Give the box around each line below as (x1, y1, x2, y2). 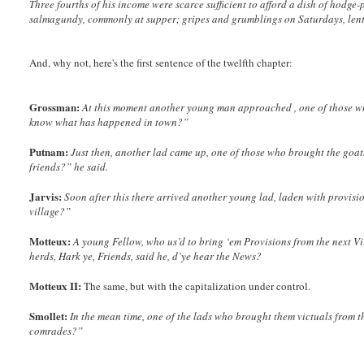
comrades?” (29, 323, 84, 339)
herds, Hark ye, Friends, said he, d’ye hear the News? (29, 249, 262, 264)
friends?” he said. (29, 159, 109, 175)
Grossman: (29, 99, 80, 115)
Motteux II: (29, 278, 82, 294)
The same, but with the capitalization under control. (81, 279, 311, 294)
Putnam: (29, 144, 69, 160)
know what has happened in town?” (29, 115, 189, 130)
